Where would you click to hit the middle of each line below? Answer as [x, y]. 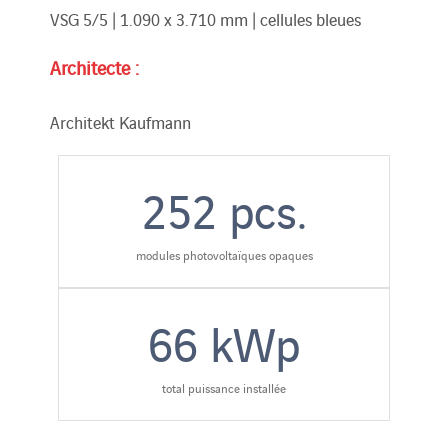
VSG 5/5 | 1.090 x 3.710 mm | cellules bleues [205, 18]
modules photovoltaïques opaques [224, 254]
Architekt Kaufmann [120, 121]
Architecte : [94, 66]
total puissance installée [224, 387]
